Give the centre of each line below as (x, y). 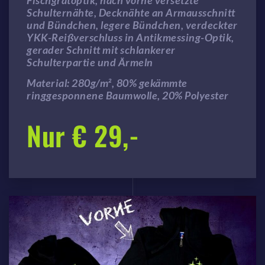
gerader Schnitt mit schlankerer (101, 50)
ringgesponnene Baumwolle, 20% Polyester (128, 96)
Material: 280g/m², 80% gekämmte (107, 83)
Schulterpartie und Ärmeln (90, 62)
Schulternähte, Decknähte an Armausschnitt (131, 13)
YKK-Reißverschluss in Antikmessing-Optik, (130, 38)
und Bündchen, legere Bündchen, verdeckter (132, 25)
